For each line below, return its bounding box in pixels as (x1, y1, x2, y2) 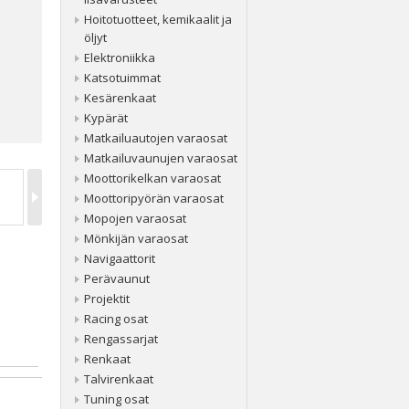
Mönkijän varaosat (84, 230, 188, 246)
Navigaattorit (84, 250, 155, 267)
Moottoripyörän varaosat (84, 190, 224, 206)
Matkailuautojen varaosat (84, 130, 227, 146)
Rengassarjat (84, 330, 158, 347)
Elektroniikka (84, 49, 155, 66)
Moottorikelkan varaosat (84, 170, 221, 186)
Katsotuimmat (84, 69, 161, 86)
